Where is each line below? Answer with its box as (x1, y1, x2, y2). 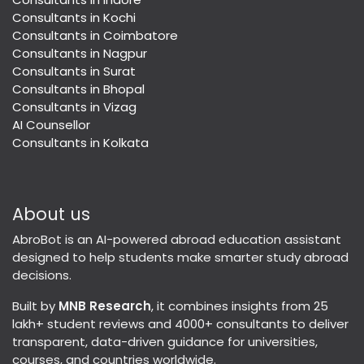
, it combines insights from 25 (151, 297, 328, 315)
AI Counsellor (12, 116, 90, 134)
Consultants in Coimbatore (12, 27, 178, 45)
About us (12, 202, 90, 227)
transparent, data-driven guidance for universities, (12, 333, 318, 351)
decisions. (12, 266, 75, 284)
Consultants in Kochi (12, 9, 136, 27)
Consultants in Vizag (12, 98, 136, 116)
